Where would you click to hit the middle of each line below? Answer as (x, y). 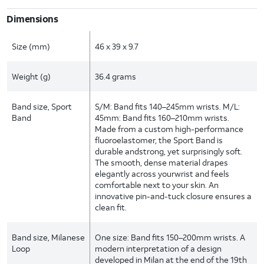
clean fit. (111, 207)
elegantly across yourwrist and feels (162, 174)
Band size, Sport (42, 106)
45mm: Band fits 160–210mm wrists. (162, 118)
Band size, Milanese (48, 237)
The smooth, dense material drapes (162, 162)
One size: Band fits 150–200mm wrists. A (170, 237)
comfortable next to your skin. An (157, 185)
